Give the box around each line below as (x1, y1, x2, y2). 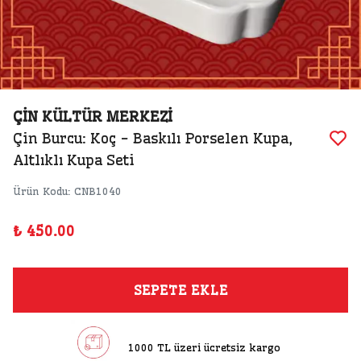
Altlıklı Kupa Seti (13, 151, 134, 169)
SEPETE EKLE (133, 282, 228, 298)
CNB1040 (74, 185, 122, 197)
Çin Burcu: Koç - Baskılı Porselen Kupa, (13, 129, 293, 147)
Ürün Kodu (13, 185, 68, 197)
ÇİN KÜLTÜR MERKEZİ (13, 107, 172, 126)
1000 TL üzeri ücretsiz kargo (127, 340, 280, 354)
